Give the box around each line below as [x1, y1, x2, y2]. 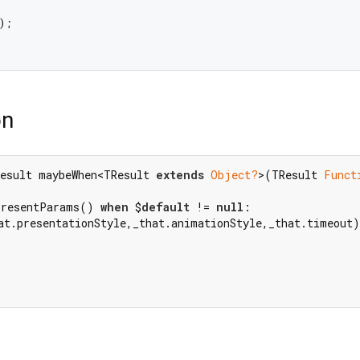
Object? [211, 167, 258, 183]
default [141, 199, 190, 215]
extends [156, 167, 204, 183]
